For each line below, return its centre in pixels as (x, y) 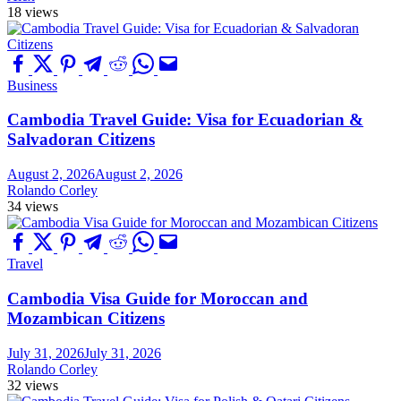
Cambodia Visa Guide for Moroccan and (158, 298)
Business (32, 85)
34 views (33, 207)
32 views (33, 385)
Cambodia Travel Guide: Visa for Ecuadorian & (185, 120)
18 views (33, 12)
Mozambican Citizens (86, 318)
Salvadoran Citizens (81, 140)
